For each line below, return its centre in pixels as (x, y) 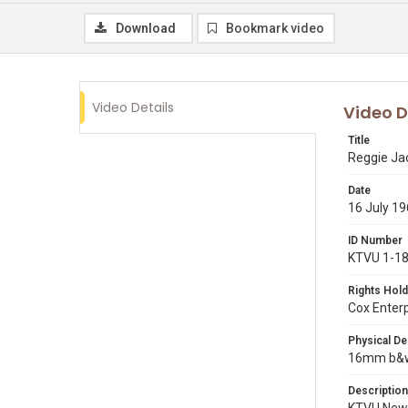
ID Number (375, 240)
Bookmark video (275, 28)
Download (146, 28)
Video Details (133, 107)
